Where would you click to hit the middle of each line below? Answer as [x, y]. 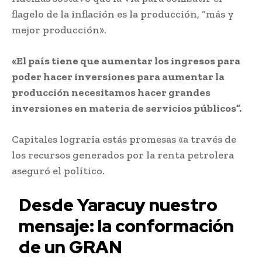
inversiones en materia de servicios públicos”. [127, 108]
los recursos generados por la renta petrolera [123, 155]
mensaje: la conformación [127, 225]
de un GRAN [71, 247]
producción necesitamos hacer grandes [111, 92]
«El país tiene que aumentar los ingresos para [126, 61]
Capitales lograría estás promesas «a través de [124, 139]
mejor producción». [59, 30]
